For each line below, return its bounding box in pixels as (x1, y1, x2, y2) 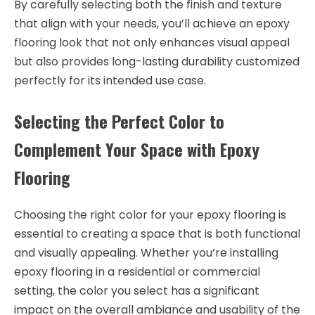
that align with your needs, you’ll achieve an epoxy (14, 15, 290, 32)
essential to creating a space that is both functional (14, 225, 300, 242)
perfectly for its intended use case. (14, 72, 206, 89)
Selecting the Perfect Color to (14, 108, 224, 134)
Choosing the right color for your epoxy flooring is (14, 206, 286, 223)
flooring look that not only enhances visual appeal (14, 34, 290, 51)
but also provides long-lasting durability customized (14, 53, 300, 70)
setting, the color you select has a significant (14, 282, 259, 299)
